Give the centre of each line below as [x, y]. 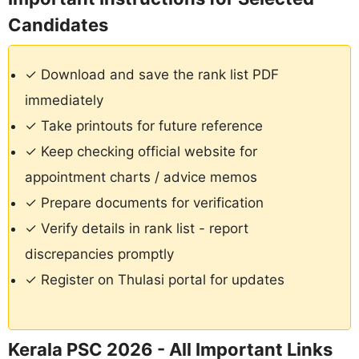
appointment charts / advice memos [141, 177]
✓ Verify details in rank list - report [137, 229]
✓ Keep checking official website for [141, 152]
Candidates [58, 25]
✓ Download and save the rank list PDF [152, 75]
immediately [64, 101]
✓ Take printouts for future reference [144, 126]
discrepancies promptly [99, 254]
